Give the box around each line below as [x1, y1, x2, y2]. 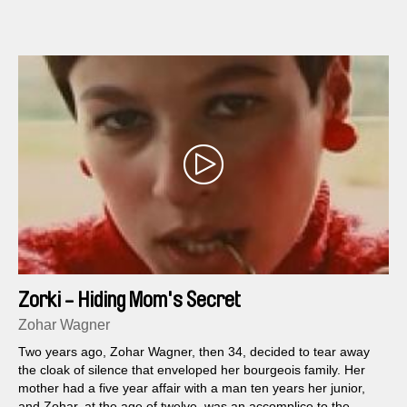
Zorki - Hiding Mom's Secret [18, 288, 241, 311]
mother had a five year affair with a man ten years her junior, [18, 380, 365, 395]
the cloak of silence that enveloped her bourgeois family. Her [18, 362, 365, 377]
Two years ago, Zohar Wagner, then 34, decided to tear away [18, 343, 370, 359]
